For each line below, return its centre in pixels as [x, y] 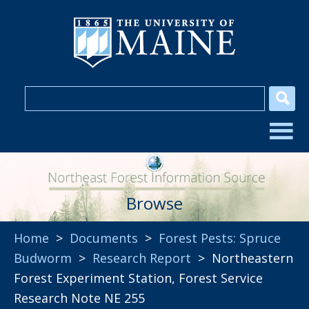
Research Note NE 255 [79, 298]
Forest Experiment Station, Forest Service [138, 278]
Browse [154, 203]
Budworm [43, 258]
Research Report [142, 258]
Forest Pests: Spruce [220, 238]
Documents [104, 238]
